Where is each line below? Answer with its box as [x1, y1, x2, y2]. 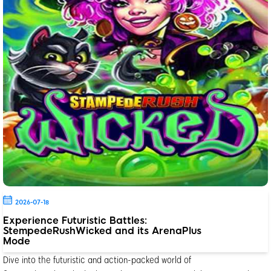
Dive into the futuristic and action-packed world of [3, 253, 191, 265]
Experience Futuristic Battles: [3, 214, 147, 226]
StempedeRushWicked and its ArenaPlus [3, 224, 201, 237]
